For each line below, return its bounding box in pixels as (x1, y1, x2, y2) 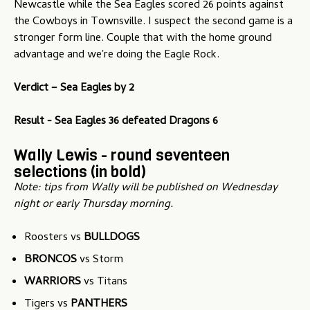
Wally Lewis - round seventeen (14, 145, 230, 166)
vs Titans (81, 273, 127, 292)
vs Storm (77, 251, 123, 270)
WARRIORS (24, 273, 81, 292)
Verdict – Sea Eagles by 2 (14, 80, 134, 98)
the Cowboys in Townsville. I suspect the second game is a (14, 13, 293, 32)
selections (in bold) (14, 161, 146, 183)
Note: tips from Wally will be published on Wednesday (14, 179, 277, 198)
